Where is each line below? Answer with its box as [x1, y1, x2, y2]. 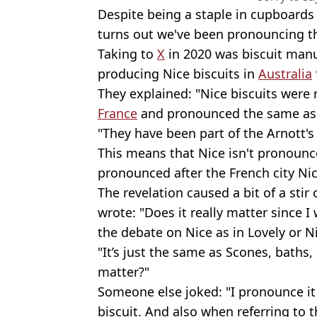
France [98, 104, 137, 122]
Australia [258, 64, 312, 82]
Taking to [98, 45, 157, 62]
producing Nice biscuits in [98, 64, 258, 82]
